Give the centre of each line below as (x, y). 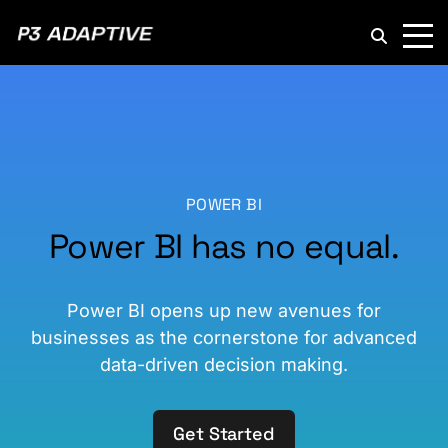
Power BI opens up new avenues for (224, 310)
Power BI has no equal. (224, 246)
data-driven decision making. (224, 364)
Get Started (224, 433)
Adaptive (184, 54)
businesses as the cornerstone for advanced (224, 337)
